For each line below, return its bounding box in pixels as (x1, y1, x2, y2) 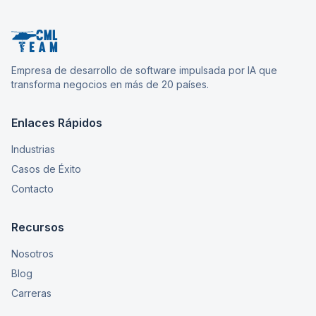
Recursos (11, 219, 64, 234)
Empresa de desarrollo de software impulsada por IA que (11, 63, 277, 76)
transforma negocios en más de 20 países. (11, 78, 209, 90)
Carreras (11, 286, 51, 299)
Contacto (11, 182, 54, 195)
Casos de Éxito (11, 162, 81, 175)
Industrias (11, 142, 55, 155)
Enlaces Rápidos (11, 115, 102, 130)
